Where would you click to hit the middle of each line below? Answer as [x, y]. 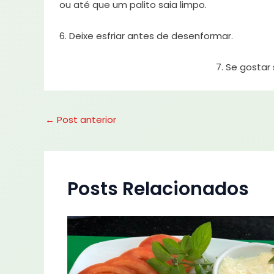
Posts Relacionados [158, 189]
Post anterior [85, 120]
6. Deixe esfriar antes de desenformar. [146, 36]
